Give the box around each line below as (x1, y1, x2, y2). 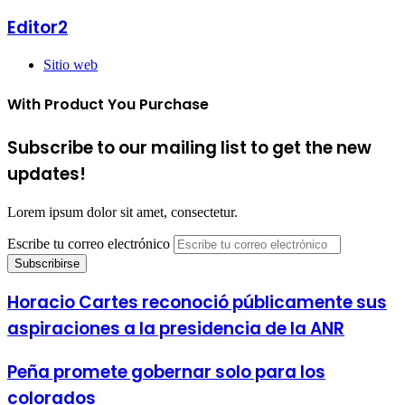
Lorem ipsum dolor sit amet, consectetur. (7, 203, 238, 220)
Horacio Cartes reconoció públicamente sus (7, 290, 387, 316)
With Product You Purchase (7, 93, 209, 115)
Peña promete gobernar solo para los (7, 359, 325, 384)
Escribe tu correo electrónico (7, 235, 170, 251)
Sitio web (43, 57, 98, 73)
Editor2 (7, 14, 68, 40)
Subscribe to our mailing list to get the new (7, 135, 372, 160)
